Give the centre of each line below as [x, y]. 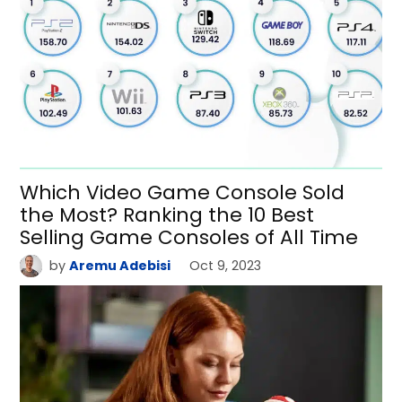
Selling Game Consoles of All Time [189, 238]
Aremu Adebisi [119, 266]
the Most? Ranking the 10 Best [167, 215]
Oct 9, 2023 [226, 266]
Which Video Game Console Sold [183, 193]
